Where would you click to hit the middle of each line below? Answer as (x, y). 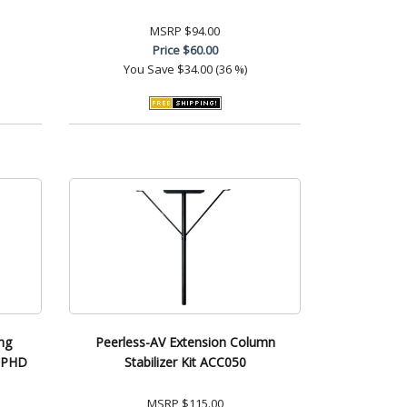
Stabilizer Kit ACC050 (185, 362)
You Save (149, 69)
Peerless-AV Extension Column (185, 342)
